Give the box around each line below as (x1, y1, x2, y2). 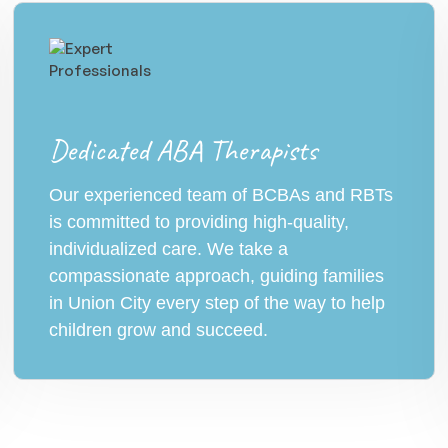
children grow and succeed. (49, 320, 269, 340)
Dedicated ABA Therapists (49, 131, 318, 169)
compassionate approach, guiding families (49, 266, 385, 286)
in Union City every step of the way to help (49, 293, 386, 313)
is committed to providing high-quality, (49, 212, 350, 232)
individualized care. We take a (49, 239, 289, 259)
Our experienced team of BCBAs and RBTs (49, 185, 394, 205)
